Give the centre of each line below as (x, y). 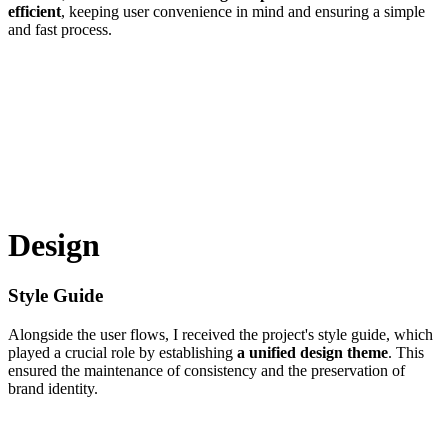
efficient (34, 12)
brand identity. (53, 388)
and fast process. (60, 30)
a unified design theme (312, 352)
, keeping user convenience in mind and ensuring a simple (243, 12)
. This (406, 352)
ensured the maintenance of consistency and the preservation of (206, 370)
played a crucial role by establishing (122, 352)
